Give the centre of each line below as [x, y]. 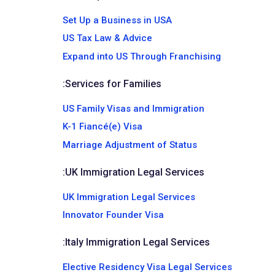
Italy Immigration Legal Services [137, 242]
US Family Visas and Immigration [134, 108]
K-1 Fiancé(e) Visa [103, 126]
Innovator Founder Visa [113, 215]
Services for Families [113, 83]
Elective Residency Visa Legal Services [147, 267]
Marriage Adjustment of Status [130, 145]
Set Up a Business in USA [117, 20]
